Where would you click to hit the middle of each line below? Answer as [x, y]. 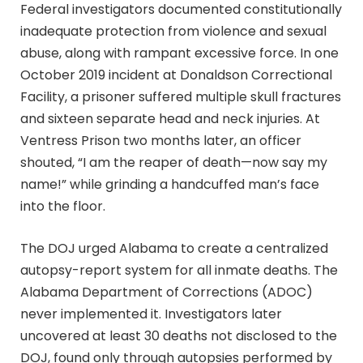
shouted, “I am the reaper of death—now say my [174, 163]
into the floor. [63, 207]
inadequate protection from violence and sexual [173, 32]
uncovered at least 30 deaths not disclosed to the [179, 335]
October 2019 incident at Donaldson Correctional [176, 75]
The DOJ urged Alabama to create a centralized [174, 248]
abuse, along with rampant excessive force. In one [179, 53]
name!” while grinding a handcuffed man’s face [170, 185]
